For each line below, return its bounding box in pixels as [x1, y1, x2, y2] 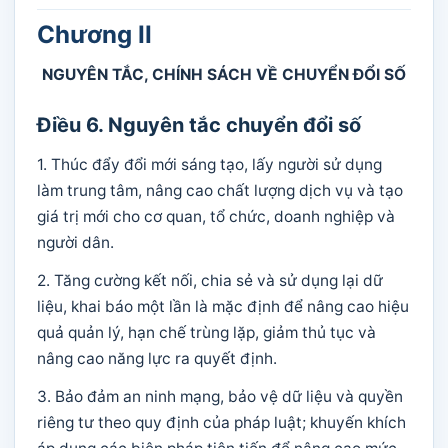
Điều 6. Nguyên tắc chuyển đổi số [37, 113, 361, 137]
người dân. [37, 233, 114, 252]
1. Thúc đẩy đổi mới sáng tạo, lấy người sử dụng [37, 155, 382, 174]
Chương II [37, 20, 152, 49]
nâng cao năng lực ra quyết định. [37, 349, 277, 368]
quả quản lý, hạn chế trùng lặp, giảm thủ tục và [37, 323, 376, 342]
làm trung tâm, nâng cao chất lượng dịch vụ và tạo [37, 181, 403, 200]
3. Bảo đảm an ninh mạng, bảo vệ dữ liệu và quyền [37, 387, 403, 406]
